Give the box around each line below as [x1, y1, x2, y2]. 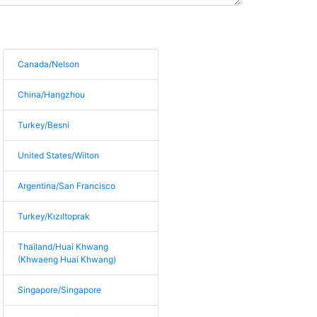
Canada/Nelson [18, 59, 80, 69]
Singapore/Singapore [18, 284, 102, 295]
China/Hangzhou [18, 89, 86, 100]
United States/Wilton [18, 150, 100, 161]
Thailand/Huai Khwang [18, 241, 109, 252]
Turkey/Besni [18, 120, 70, 130]
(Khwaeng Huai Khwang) [18, 254, 117, 265]
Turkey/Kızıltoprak [18, 211, 91, 221]
